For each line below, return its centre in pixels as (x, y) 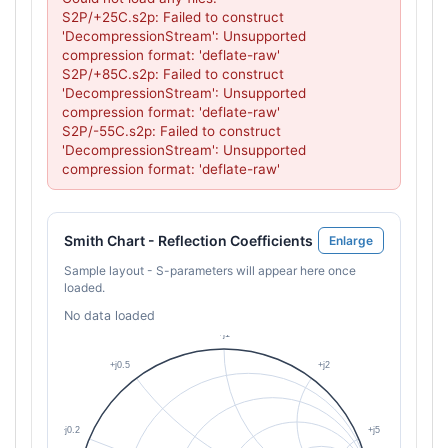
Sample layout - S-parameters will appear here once (210, 270)
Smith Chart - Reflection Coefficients (188, 240)
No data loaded (109, 315)
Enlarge (351, 240)
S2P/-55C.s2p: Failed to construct (171, 131)
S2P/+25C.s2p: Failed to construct (173, 17)
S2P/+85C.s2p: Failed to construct (173, 74)
